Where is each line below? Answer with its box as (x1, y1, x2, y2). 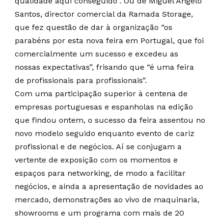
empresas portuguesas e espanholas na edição (15, 102, 193, 111)
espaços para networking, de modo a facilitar (15, 168, 186, 178)
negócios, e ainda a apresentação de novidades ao (15, 182, 203, 191)
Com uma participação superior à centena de (15, 89, 188, 98)
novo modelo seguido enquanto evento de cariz (15, 129, 194, 138)
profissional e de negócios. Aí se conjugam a (15, 142, 182, 151)
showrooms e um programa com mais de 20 (15, 208, 184, 218)
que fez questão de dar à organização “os (15, 23, 172, 32)
